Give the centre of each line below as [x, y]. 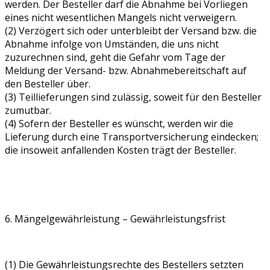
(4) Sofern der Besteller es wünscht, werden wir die [119, 123]
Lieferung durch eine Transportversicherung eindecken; [132, 137]
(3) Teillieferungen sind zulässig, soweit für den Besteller [133, 97]
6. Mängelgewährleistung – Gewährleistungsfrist [115, 218]
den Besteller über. [48, 83]
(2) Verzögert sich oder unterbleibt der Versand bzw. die [131, 30]
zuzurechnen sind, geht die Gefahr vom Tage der [115, 57]
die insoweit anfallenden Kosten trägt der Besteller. [121, 150]
